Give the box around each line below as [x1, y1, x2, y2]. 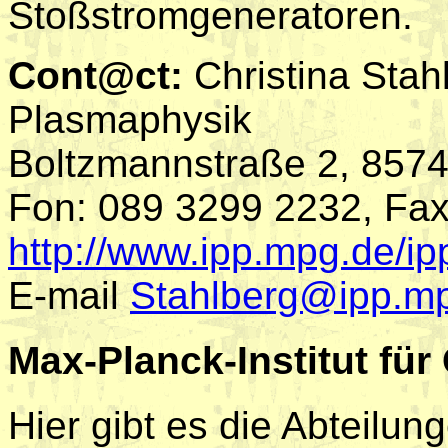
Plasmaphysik [8, 97, 252, 141]
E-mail [8, 273, 130, 317]
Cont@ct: [8, 53, 183, 97]
